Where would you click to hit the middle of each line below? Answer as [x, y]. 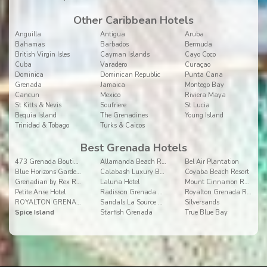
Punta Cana [204, 75]
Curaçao [198, 65]
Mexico [110, 95]
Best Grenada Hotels [133, 148]
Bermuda [199, 44]
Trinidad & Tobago [42, 125]
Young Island [204, 115]
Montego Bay [205, 85]
